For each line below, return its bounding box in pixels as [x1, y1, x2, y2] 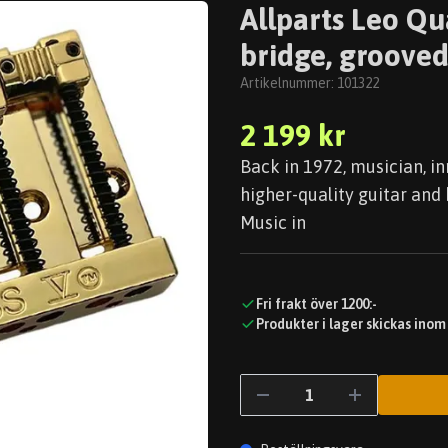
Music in [240, 212, 306, 233]
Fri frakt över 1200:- [256, 296, 377, 312]
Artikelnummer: [240, 75, 337, 91]
